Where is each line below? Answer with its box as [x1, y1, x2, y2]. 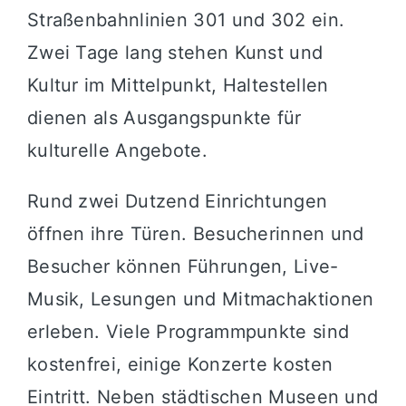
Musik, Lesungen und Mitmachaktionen [26, 287, 374, 310]
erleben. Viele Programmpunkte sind [26, 320, 350, 343]
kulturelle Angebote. [26, 139, 208, 161]
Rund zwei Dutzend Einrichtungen [26, 189, 328, 212]
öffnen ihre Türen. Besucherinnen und [26, 222, 364, 245]
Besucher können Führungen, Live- [26, 255, 339, 277]
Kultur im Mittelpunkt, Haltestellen [26, 73, 329, 96]
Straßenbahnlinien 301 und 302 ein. [26, 8, 345, 31]
